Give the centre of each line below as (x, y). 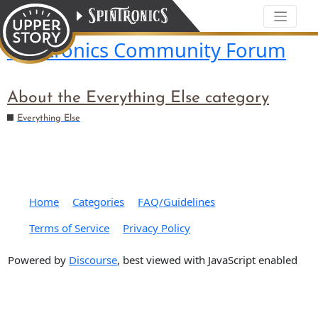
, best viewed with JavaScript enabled (208, 259)
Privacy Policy (157, 228)
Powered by (39, 259)
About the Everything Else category (138, 99)
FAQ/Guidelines (177, 202)
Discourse (93, 259)
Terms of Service (70, 228)
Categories (99, 202)
